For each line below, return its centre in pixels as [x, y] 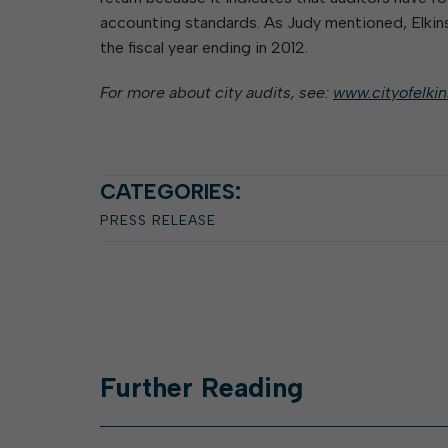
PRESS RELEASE [158, 220]
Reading [252, 387]
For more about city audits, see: [216, 92]
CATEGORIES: [170, 191]
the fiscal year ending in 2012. [204, 47]
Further [150, 387]
